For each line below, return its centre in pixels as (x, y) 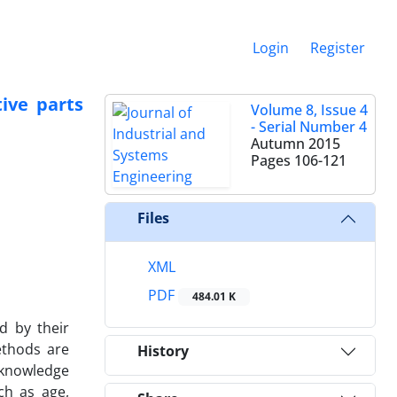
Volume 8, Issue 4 (309, 109)
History (163, 351)
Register (338, 47)
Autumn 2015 (296, 143)
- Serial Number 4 (309, 126)
